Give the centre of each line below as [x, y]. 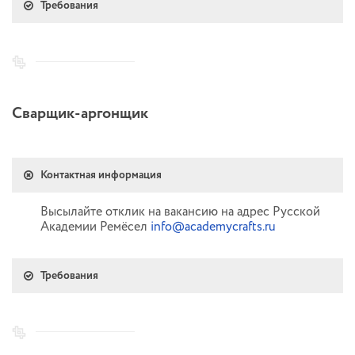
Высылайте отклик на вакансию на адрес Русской [180, 212]
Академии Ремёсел [95, 227]
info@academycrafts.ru [213, 227]
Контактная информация [101, 175]
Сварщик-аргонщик [80, 114]
